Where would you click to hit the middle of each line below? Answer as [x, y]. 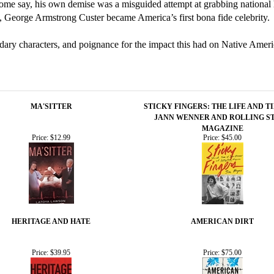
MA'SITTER [51, 106]
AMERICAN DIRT [222, 221]
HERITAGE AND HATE [51, 221]
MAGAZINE [222, 128]
